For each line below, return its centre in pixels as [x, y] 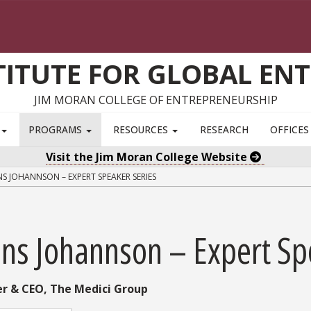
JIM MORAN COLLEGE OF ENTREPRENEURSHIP [155, 100]
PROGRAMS [57, 130]
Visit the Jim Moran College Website [148, 157]
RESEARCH [224, 130]
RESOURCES [142, 130]
